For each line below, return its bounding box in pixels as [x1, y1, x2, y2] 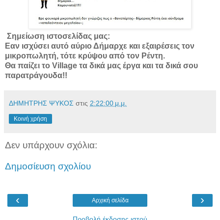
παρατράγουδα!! [5, 71, 69, 80]
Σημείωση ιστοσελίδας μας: [5, 31, 110, 40]
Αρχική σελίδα [91, 196, 129, 204]
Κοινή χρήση [14, 115, 47, 122]
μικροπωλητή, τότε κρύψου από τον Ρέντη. [5, 51, 165, 60]
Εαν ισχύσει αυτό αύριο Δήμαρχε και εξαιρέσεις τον [5, 41, 194, 50]
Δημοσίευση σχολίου [5, 161, 91, 172]
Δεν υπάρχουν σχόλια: [5, 139, 97, 150]
